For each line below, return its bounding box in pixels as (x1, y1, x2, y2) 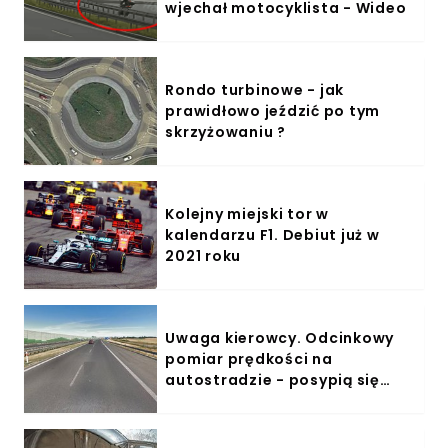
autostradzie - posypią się (165, 369, 380, 390)
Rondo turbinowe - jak (165, 79, 345, 100)
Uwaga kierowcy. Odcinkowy (165, 327, 395, 348)
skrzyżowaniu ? (165, 121, 286, 142)
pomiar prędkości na (165, 348, 333, 369)
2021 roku (165, 245, 242, 266)
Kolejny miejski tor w (165, 203, 330, 224)
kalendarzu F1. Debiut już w (165, 224, 380, 245)
